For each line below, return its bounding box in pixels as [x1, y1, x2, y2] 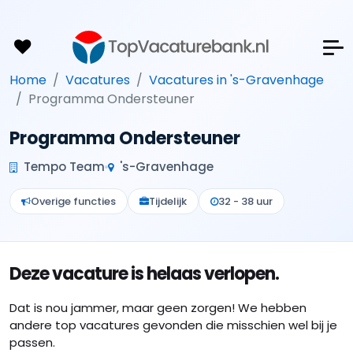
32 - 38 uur [218, 194, 273, 209]
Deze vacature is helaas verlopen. [9, 262, 279, 286]
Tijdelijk [149, 194, 187, 209]
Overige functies [31, 194, 116, 209]
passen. [9, 334, 55, 351]
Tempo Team [20, 158, 105, 175]
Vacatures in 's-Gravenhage [149, 71, 324, 89]
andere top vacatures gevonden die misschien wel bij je [9, 317, 337, 333]
